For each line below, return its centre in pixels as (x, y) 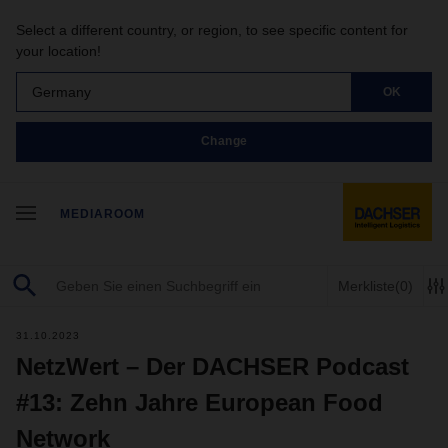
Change (224, 141)
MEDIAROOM (102, 214)
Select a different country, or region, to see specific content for (212, 30)
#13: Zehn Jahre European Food (199, 402)
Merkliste (366, 285)
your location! (58, 51)
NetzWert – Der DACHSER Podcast (212, 366)
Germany (61, 91)
